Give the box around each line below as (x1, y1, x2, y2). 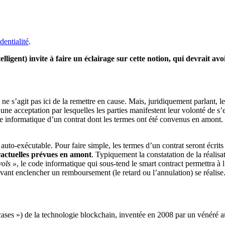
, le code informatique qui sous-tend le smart (17, 159, 158, 168)
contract (158, 159, 183, 168)
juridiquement (146, 96, 192, 105)
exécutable (17, 141, 51, 150)
